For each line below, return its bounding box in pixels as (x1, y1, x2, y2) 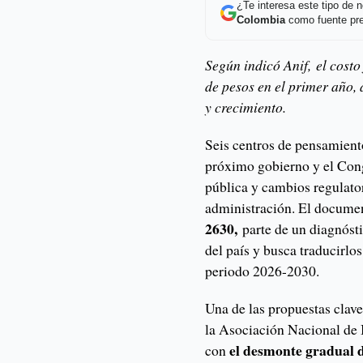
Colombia (236, 14, 285, 26)
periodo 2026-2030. (205, 261, 320, 281)
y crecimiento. (205, 97, 292, 117)
